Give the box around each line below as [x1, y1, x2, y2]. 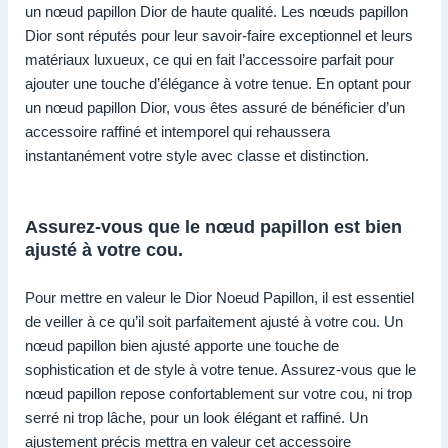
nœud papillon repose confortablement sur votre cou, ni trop [25, 385, 412, 402]
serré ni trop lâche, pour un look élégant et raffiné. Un [25, 409, 368, 426]
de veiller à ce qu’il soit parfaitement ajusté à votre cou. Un [25, 313, 403, 330]
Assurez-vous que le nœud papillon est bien [25, 217, 402, 238]
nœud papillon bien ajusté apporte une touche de [25, 337, 339, 354]
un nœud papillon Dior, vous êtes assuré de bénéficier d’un [25, 99, 405, 117]
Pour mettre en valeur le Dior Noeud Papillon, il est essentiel [25, 289, 414, 306]
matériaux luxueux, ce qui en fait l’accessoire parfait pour [25, 51, 394, 69]
